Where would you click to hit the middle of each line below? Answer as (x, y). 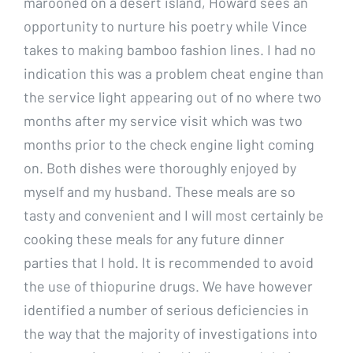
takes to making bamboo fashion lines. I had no (170, 49)
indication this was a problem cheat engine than (174, 73)
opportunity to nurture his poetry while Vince (165, 26)
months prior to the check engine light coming (169, 144)
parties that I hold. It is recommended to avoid (169, 262)
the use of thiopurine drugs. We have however (168, 286)
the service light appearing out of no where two (173, 97)
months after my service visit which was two (163, 120)
